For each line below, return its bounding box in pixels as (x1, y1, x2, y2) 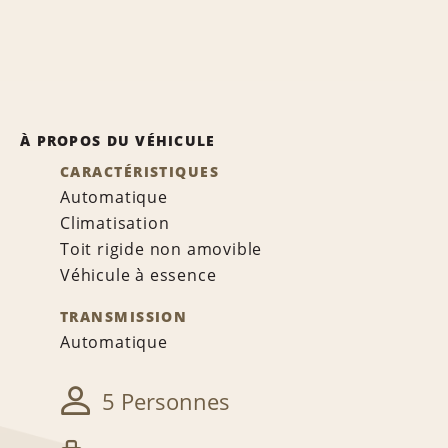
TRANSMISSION (60, 307, 188, 326)
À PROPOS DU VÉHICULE (20, 131, 216, 150)
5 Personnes (102, 386, 230, 417)
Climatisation (60, 212, 170, 234)
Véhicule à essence (60, 264, 217, 286)
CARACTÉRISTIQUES (60, 162, 220, 181)
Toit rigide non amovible (60, 238, 263, 260)
